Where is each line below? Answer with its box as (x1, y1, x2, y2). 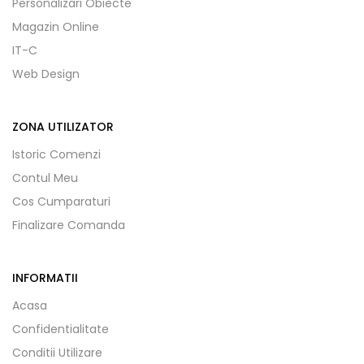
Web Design (12, 65, 80, 82)
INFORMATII (12, 269, 78, 286)
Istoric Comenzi (12, 145, 101, 162)
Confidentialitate (12, 320, 109, 337)
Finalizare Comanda (12, 216, 125, 233)
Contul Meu (12, 169, 78, 186)
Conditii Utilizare (12, 344, 102, 361)
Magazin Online (12, 18, 99, 35)
